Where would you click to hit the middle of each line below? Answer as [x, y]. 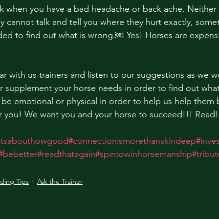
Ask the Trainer [60, 181]
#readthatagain [66, 154]
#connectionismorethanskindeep [132, 141]
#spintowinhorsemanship [144, 154]
